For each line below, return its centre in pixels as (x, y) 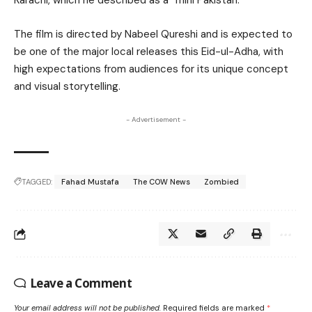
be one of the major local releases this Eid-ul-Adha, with (149, 52)
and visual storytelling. (67, 87)
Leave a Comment (81, 283)
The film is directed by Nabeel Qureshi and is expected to (153, 34)
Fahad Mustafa (90, 182)
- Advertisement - (156, 120)
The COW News (162, 182)
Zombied (221, 182)
